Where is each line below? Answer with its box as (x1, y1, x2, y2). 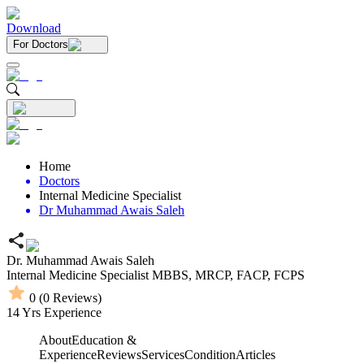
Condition (184, 348, 236, 362)
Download (6, 21, 61, 35)
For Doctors (13, 38, 68, 50)
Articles (236, 348, 275, 362)
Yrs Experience (19, 305, 102, 319)
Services (141, 348, 184, 362)
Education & (71, 333, 136, 347)
